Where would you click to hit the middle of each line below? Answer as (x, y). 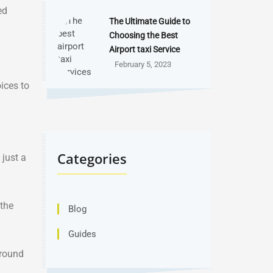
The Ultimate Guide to (149, 21)
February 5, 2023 (143, 64)
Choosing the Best (143, 35)
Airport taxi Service (144, 49)
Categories (92, 158)
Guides (82, 234)
